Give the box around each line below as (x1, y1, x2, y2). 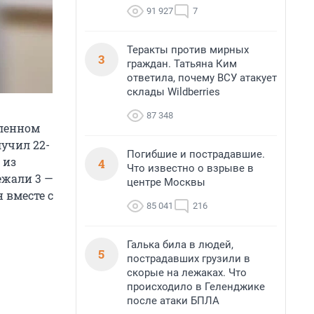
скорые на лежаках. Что (127, 266, 247, 279)
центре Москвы (127, 176, 205, 189)
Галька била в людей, (127, 238, 233, 251)
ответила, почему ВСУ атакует (127, 71, 277, 84)
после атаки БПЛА (127, 294, 219, 307)
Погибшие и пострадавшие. (127, 148, 265, 161)
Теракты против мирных (127, 43, 249, 56)
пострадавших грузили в (127, 252, 250, 265)
